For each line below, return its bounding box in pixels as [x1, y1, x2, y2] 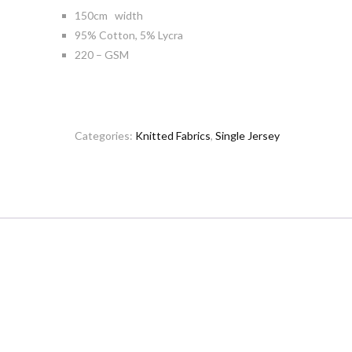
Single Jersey [214, 129, 280, 142]
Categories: [74, 129, 135, 142]
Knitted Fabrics [134, 129, 211, 142]
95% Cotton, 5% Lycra [74, 28, 183, 42]
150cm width [74, 9, 143, 22]
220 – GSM [74, 48, 129, 61]
